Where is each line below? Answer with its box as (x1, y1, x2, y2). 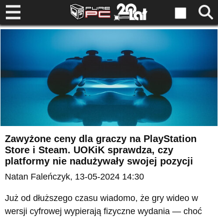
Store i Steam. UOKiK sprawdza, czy (5, 145, 173, 156)
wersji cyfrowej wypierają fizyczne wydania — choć (5, 206, 202, 217)
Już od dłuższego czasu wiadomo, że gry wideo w (5, 193, 198, 203)
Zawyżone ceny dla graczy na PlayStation (5, 133, 197, 145)
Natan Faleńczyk (5, 172, 70, 182)
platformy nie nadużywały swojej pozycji (5, 156, 193, 167)
